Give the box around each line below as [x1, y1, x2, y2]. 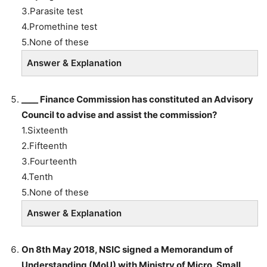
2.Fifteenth [21, 139, 67, 151]
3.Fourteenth [21, 155, 77, 167]
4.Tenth [21, 170, 53, 182]
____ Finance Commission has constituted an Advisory [21, 93, 253, 105]
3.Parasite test [21, 5, 83, 17]
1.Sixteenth [21, 124, 68, 136]
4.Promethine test [21, 20, 97, 32]
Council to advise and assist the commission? [21, 108, 217, 120]
